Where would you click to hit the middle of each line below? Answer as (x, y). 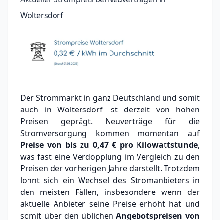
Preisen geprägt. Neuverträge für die (110, 121)
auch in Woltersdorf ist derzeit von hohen (110, 109)
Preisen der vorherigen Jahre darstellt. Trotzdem (110, 168)
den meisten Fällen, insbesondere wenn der (110, 192)
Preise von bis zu (56, 145)
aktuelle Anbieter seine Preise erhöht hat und (110, 204)
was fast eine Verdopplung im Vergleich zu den (110, 156)
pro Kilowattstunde (157, 145)
